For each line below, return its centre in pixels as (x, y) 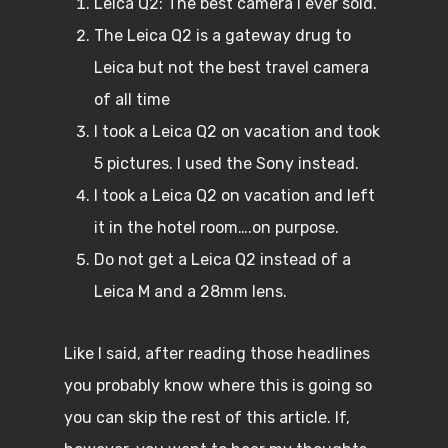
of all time (132, 99)
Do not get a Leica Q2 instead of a (222, 259)
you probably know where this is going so (218, 385)
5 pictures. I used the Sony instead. (228, 163)
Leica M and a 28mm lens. (192, 291)
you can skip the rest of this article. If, (207, 417)
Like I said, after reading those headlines (217, 353)
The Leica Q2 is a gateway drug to (222, 35)
